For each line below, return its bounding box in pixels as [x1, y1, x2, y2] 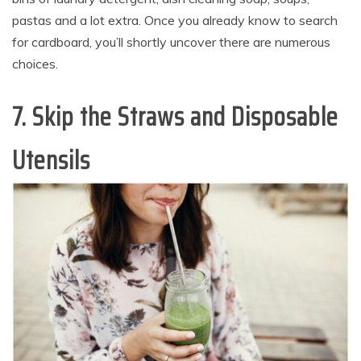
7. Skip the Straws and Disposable [12, 97, 338, 138]
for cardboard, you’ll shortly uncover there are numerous [12, 34, 330, 51]
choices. [12, 56, 58, 73]
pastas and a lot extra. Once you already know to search [12, 12, 338, 29]
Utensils [12, 140, 90, 181]
